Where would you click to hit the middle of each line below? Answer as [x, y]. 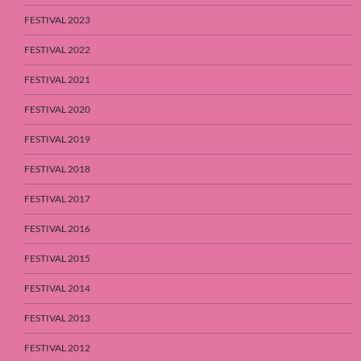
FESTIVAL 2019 [57, 139]
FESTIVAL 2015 [57, 258]
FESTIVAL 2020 [57, 109]
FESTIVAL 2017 [57, 198]
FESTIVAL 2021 [57, 79]
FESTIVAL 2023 [57, 19]
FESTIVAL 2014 [57, 288]
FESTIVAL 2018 [57, 168]
